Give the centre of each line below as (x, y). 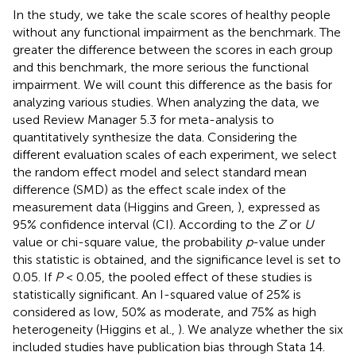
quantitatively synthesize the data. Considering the (155, 137)
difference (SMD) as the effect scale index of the (149, 189)
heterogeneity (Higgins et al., (95, 329)
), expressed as (279, 207)
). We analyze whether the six (261, 329)
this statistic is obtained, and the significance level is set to (177, 259)
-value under (289, 242)
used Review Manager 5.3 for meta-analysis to (143, 119)
